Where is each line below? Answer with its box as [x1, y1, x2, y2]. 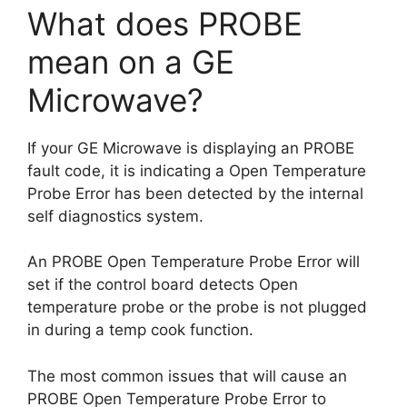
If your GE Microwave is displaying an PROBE [27, 138, 354, 157]
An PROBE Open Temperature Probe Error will [27, 253, 360, 271]
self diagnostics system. [27, 206, 203, 225]
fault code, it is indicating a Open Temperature [27, 161, 366, 180]
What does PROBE [27, 4, 303, 43]
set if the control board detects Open [27, 275, 298, 293]
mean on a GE [27, 42, 234, 81]
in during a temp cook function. [27, 321, 253, 339]
